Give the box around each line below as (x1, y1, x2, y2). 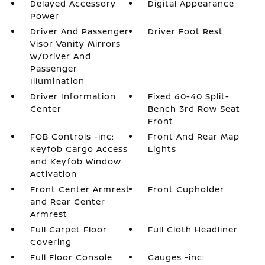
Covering (30, 236, 72, 247)
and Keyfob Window (30, 156, 121, 167)
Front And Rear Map (148, 131, 240, 142)
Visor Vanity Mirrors (30, 38, 121, 49)
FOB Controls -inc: (30, 131, 114, 142)
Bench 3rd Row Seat (148, 103, 241, 114)
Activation (30, 168, 77, 179)
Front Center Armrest (30, 183, 130, 195)
